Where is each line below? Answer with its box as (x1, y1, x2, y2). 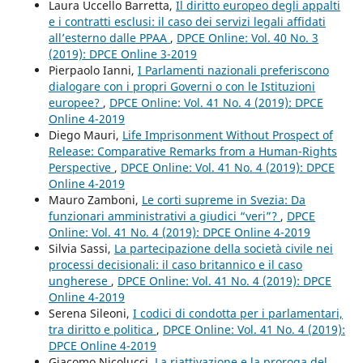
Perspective (48, 159, 114, 175)
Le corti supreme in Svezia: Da (141, 191, 305, 207)
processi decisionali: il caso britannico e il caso (48, 256, 302, 272)
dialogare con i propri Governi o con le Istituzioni (48, 78, 315, 94)
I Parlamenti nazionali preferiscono (137, 62, 329, 78)
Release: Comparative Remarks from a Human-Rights (48, 143, 337, 159)
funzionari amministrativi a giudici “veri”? (48, 207, 280, 224)
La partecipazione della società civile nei (113, 240, 333, 256)
